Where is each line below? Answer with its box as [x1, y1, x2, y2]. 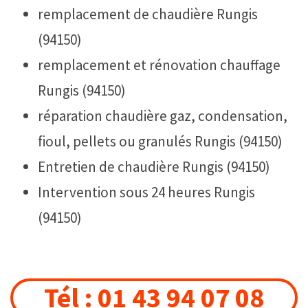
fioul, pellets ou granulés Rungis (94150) [38, 131, 283, 151]
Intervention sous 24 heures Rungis [38, 182, 255, 201]
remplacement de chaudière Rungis [38, 4, 258, 23]
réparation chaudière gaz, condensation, [38, 106, 287, 125]
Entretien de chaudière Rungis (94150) [38, 157, 270, 176]
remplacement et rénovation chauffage [38, 55, 280, 74]
